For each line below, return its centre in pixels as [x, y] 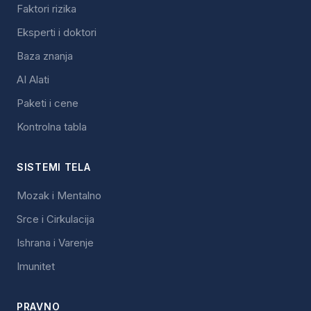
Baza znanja [45, 56]
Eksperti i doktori [57, 32]
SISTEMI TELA [54, 167]
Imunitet [36, 266]
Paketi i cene [48, 103]
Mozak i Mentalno [59, 195]
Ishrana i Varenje [55, 243]
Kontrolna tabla [52, 127]
